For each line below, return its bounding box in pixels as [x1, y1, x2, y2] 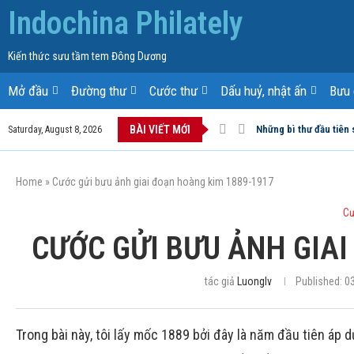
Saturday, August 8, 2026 [8, 124, 102, 135]
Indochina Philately [8, 5, 243, 42]
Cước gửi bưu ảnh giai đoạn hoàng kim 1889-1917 [52, 175, 273, 188]
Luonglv [236, 275, 272, 288]
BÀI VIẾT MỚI [130, 123, 190, 136]
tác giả [204, 275, 237, 288]
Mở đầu [8, 83, 48, 99]
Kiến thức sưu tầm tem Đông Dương [8, 50, 167, 62]
